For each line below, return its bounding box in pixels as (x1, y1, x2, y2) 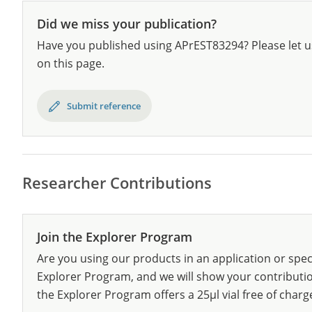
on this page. (37, 56, 104, 71)
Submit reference (67, 100, 141, 112)
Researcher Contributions (22, 172, 212, 193)
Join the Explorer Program (37, 228, 192, 245)
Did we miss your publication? (37, 15, 217, 32)
